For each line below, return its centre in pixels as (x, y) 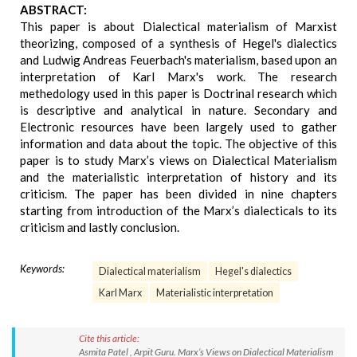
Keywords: (42, 269)
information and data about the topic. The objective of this (178, 143)
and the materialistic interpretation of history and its (178, 177)
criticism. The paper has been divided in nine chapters (178, 194)
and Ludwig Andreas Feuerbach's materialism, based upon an (178, 60)
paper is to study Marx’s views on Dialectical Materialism (178, 160)
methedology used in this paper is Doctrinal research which (178, 93)
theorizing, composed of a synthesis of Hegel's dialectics (178, 43)
